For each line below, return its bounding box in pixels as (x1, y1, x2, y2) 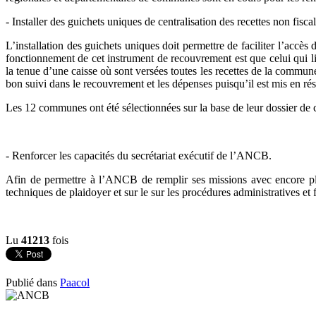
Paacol (60, 276, 90, 288)
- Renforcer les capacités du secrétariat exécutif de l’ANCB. (6, 149, 272, 162)
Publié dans (6, 276, 57, 288)
